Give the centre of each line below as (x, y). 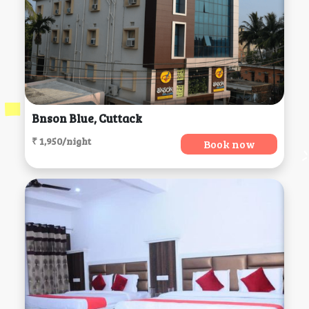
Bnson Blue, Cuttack (87, 119)
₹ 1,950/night (61, 141)
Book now (229, 144)
